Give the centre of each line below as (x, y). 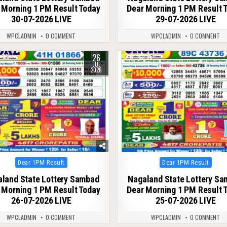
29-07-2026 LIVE (186, 19)
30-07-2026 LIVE (41, 19)
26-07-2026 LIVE (41, 201)
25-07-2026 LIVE (186, 201)
